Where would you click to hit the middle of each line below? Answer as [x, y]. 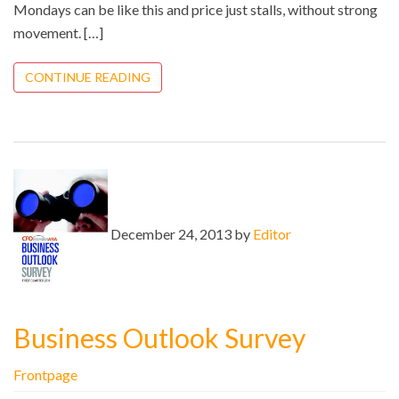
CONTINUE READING [88, 77]
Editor [272, 233]
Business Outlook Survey [159, 337]
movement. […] [58, 32]
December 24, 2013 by [182, 233]
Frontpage [45, 374]
